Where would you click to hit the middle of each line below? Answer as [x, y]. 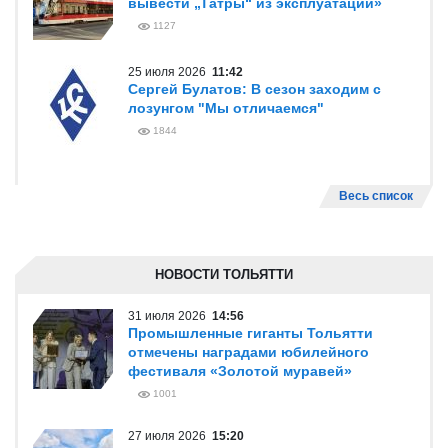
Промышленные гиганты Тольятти [250, 333]
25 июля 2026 [170, 72]
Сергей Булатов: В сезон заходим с [254, 89]
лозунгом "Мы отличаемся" [226, 108]
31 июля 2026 [170, 316]
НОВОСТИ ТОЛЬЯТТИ [224, 274]
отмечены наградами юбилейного [248, 352]
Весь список [376, 196]
